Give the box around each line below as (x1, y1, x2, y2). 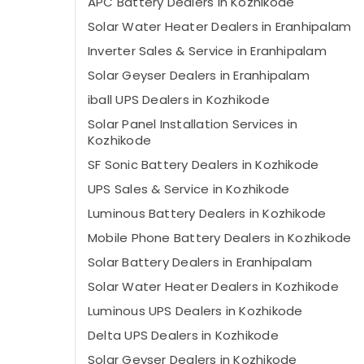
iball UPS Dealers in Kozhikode (88, 91, 270, 108)
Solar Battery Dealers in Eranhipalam (88, 253, 313, 271)
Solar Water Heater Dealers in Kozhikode (88, 278, 339, 295)
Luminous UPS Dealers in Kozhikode (88, 302, 303, 319)
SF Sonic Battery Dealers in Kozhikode (88, 156, 319, 173)
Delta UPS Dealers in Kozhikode (88, 327, 279, 344)
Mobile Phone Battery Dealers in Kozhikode (88, 229, 352, 246)
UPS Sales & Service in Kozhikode (88, 180, 290, 197)
